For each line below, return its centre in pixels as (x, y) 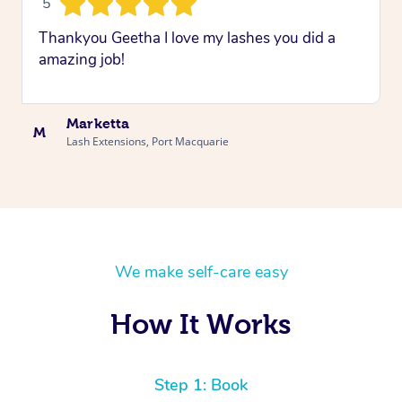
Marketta (98, 123)
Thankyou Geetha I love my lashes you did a (187, 38)
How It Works (201, 324)
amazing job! (82, 59)
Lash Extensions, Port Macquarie (148, 141)
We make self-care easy (201, 272)
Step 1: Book (201, 385)
